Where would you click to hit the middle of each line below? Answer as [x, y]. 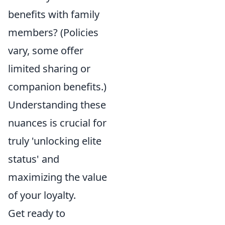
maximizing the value [58, 177]
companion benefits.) [57, 86]
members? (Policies [53, 32]
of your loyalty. [42, 195]
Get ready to [37, 213]
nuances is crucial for [57, 123]
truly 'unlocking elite [55, 141]
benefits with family [54, 14]
